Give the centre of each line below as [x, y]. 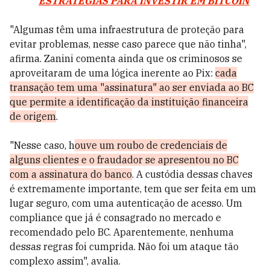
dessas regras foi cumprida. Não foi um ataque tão [124, 246]
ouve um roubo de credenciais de [151, 145]
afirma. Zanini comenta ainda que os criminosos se [126, 58]
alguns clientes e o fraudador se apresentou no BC [124, 160]
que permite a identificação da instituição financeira [129, 102]
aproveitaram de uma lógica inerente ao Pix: [112, 73]
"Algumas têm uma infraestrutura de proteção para [127, 30]
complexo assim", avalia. [65, 261]
